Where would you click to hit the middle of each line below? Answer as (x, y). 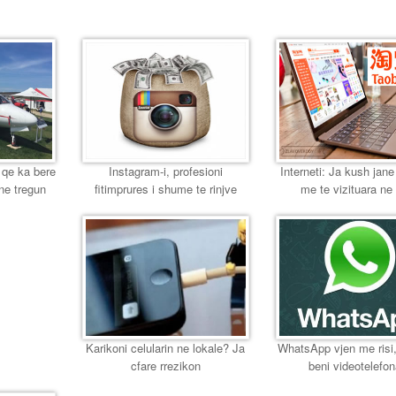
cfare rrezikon (165, 365)
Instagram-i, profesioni (165, 171)
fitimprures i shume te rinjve (165, 188)
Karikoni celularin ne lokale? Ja (166, 347)
